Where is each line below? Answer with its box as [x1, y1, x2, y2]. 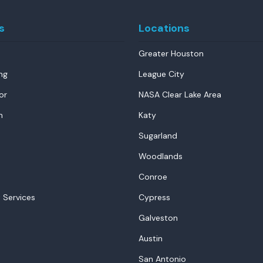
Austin [139, 233, 163, 244]
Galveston [139, 213, 178, 223]
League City [139, 69, 184, 79]
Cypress [139, 192, 170, 203]
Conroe [139, 171, 167, 182]
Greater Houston [139, 48, 204, 59]
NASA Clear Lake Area [139, 89, 221, 100]
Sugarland [139, 130, 177, 141]
